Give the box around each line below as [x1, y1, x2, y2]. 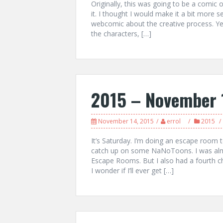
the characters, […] [91, 29, 151, 38]
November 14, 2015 [98, 117, 154, 125]
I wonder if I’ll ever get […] [91, 166, 174, 175]
